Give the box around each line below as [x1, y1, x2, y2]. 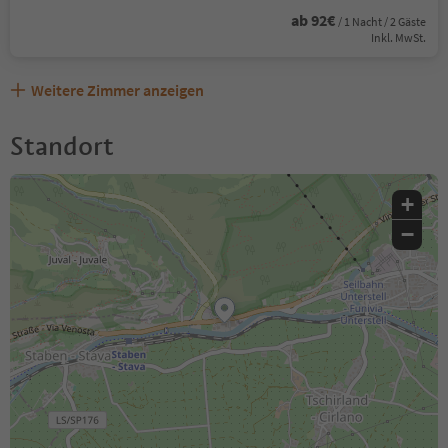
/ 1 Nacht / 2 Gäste [338, 13, 426, 29]
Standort [10, 129, 114, 162]
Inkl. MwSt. [371, 29, 426, 45]
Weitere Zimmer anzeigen [31, 79, 204, 100]
